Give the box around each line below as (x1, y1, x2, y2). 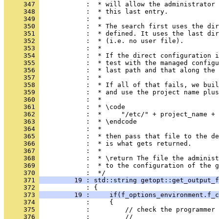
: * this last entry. (39, 8, 168, 15)
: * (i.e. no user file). (39, 37, 184, 44)
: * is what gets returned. (39, 140, 192, 147)
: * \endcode (39, 118, 137, 125)
